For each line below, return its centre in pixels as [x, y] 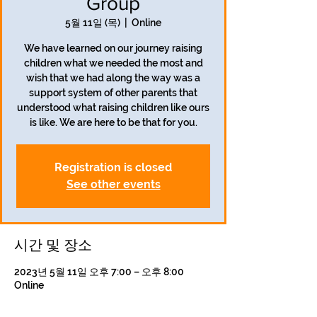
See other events [113, 184]
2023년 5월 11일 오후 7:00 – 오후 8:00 [99, 272]
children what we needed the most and [113, 63]
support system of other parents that [113, 93]
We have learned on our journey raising [113, 48]
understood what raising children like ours [113, 108]
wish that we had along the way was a [113, 78]
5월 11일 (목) [93, 23]
